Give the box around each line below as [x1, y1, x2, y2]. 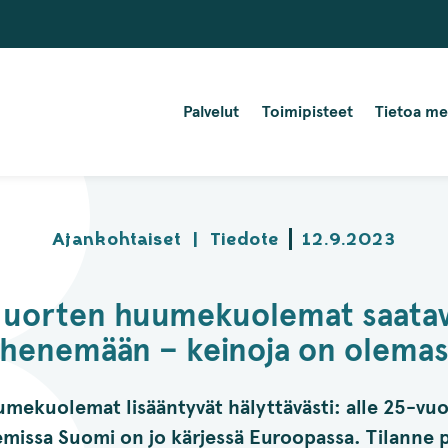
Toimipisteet [261, 102, 353, 121]
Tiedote [210, 228, 279, 250]
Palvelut [183, 102, 239, 121]
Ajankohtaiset [52, 228, 181, 250]
